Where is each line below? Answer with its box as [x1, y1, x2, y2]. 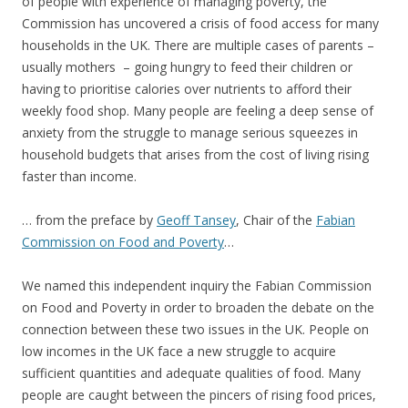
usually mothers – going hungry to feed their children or [22, 58, 352, 76]
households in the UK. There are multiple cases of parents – [22, 36, 374, 54]
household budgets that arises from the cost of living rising [22, 146, 369, 163]
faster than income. [22, 168, 137, 185]
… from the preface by [22, 211, 157, 229]
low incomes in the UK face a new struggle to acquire [22, 342, 336, 360]
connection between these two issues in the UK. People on [22, 321, 369, 338]
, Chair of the [236, 211, 316, 229]
